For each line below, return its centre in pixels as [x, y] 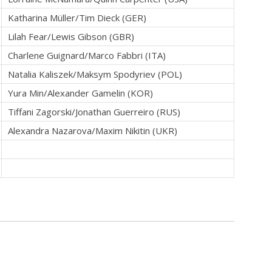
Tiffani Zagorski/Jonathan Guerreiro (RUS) [94, 112]
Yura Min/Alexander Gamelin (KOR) [80, 93]
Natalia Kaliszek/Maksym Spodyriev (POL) [95, 74]
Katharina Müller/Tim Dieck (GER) [77, 18]
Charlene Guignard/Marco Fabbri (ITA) [87, 56]
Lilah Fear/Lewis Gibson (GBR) [71, 37]
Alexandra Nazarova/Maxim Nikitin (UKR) [93, 131]
